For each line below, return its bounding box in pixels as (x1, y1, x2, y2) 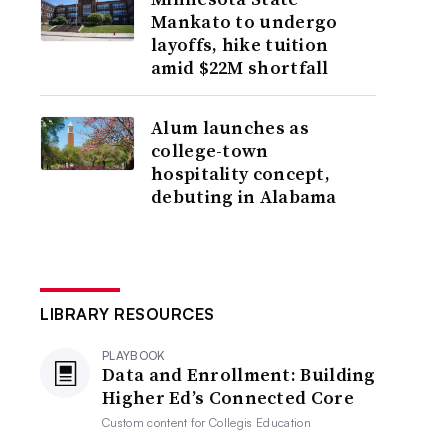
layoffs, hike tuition (151, 32, 329, 57)
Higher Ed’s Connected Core (102, 385, 354, 410)
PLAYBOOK (102, 348, 166, 363)
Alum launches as (151, 115, 309, 140)
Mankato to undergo (151, 9, 338, 34)
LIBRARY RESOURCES (40, 304, 215, 324)
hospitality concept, (151, 161, 331, 186)
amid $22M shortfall (151, 55, 329, 80)
